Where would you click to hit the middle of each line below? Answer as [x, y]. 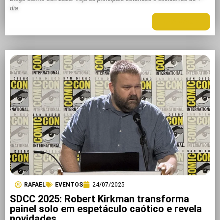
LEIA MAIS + [181, 22]
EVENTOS [69, 185]
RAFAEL [35, 185]
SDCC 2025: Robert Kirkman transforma [99, 199]
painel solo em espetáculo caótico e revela [106, 209]
